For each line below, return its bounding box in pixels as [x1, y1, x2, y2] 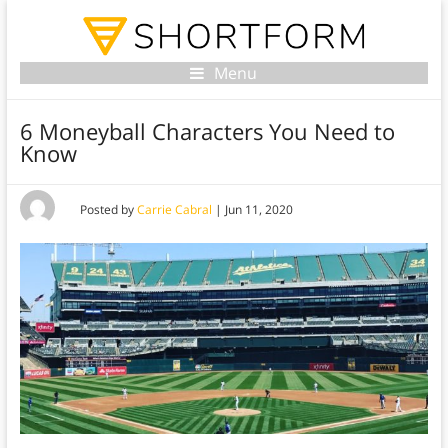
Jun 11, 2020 [224, 201, 293, 219]
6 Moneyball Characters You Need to [19, 116, 395, 147]
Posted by [79, 201, 137, 219]
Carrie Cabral [136, 201, 212, 219]
